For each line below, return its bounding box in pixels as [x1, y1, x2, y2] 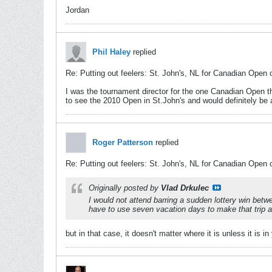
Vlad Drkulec [161, 183, 209, 192]
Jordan [66, 5, 89, 15]
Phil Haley [92, 47, 131, 56]
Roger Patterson [92, 138, 153, 147]
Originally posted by [89, 183, 161, 192]
